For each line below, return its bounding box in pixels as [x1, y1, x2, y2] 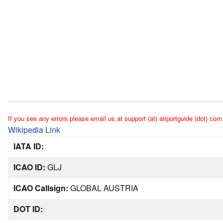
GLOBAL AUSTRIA [68, 182, 138, 194]
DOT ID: [13, 203, 43, 215]
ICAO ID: [13, 161, 45, 173]
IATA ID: [13, 140, 44, 152]
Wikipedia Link [8, 124, 60, 135]
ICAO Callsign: [13, 182, 68, 194]
